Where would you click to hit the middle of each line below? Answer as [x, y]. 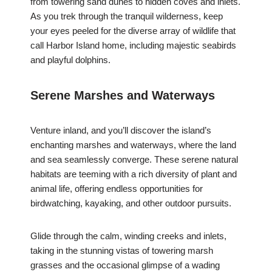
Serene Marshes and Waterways [123, 96]
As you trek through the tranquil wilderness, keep [127, 16]
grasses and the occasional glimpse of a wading [125, 265]
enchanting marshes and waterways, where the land [133, 145]
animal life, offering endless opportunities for [117, 189]
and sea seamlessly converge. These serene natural [134, 160]
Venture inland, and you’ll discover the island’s [121, 131]
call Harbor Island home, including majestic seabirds [133, 46]
